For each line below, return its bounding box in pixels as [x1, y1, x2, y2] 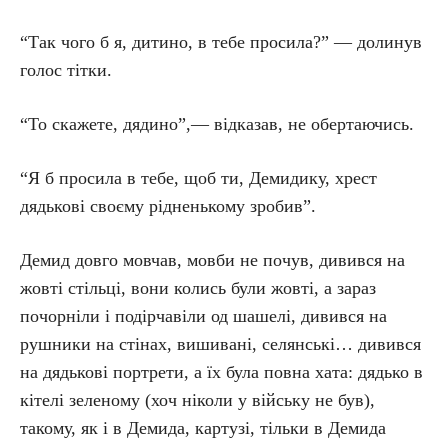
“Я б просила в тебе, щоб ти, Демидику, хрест [20, 168, 377, 188]
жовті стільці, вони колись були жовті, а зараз [20, 278, 376, 298]
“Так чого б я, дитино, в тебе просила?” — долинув [20, 32, 422, 52]
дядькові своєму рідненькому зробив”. [20, 196, 316, 216]
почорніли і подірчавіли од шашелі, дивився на [20, 306, 387, 326]
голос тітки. [20, 60, 112, 80]
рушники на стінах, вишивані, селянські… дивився [20, 334, 421, 354]
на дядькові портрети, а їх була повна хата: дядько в [20, 362, 423, 382]
